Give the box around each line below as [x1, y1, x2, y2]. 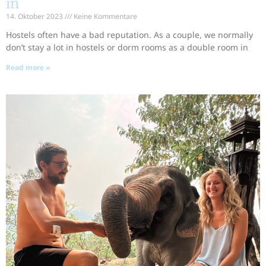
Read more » [6, 62, 50, 73]
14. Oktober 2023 [6, 11, 65, 22]
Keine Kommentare [72, 11, 137, 22]
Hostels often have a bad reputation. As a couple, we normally [6, 29, 253, 41]
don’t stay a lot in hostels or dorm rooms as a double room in [6, 42, 248, 53]
